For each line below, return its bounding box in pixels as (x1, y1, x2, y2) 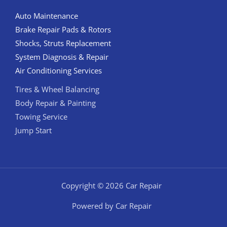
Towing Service (15, 111, 67, 122)
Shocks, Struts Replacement (15, 37, 111, 48)
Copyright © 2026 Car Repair (61, 180, 162, 191)
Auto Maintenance (15, 10, 78, 21)
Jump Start (15, 125, 52, 135)
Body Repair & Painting (15, 97, 96, 108)
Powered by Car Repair (71, 201, 152, 211)
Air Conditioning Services (15, 65, 102, 75)
